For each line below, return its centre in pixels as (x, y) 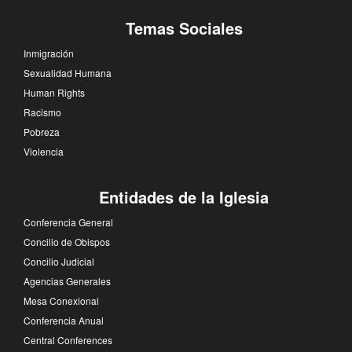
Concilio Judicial (59, 261)
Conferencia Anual (64, 320)
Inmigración (49, 53)
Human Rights (54, 92)
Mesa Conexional (61, 300)
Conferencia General (68, 222)
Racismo (42, 112)
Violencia (44, 151)
